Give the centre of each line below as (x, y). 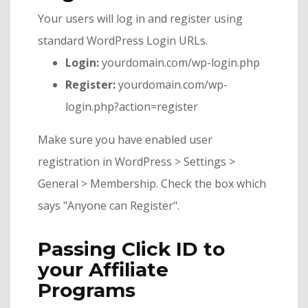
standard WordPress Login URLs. (123, 41)
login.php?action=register (132, 107)
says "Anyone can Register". (109, 206)
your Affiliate (103, 269)
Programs (87, 290)
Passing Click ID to (131, 249)
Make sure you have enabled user (125, 140)
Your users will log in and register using (140, 19)
